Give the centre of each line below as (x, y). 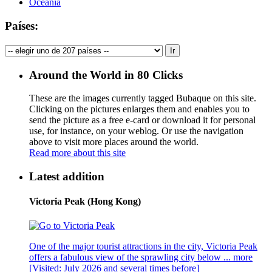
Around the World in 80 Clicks (106, 75)
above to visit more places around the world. (114, 142)
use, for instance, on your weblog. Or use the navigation (136, 131)
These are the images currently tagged (103, 98)
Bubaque (193, 98)
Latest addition (67, 176)
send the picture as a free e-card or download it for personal (142, 120)
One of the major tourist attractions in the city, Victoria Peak (143, 246)
